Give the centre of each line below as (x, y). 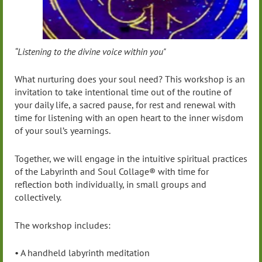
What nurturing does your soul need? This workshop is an (130, 79)
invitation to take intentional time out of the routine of (123, 92)
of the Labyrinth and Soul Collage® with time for (112, 171)
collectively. (38, 197)
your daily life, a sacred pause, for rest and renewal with (125, 105)
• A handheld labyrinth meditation (82, 253)
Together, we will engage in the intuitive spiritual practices (131, 158)
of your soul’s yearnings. (63, 131)
